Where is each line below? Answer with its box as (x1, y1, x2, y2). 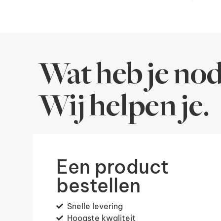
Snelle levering (67, 201, 123, 212)
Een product (56, 154, 169, 179)
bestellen (56, 173, 141, 197)
